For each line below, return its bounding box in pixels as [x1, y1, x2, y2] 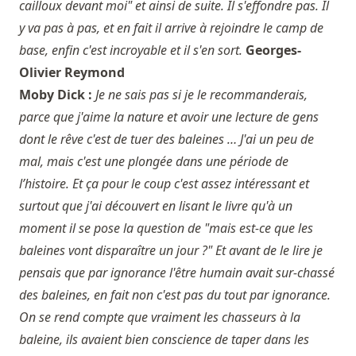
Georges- [246, 41, 301, 60]
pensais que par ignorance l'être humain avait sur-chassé [19, 264, 335, 282]
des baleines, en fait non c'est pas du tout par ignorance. [19, 286, 331, 304]
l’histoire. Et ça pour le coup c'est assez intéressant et [19, 175, 309, 193]
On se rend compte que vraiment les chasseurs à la [19, 308, 300, 327]
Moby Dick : [19, 86, 95, 104]
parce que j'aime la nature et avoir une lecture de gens [19, 108, 319, 126]
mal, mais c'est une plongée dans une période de [19, 153, 288, 171]
